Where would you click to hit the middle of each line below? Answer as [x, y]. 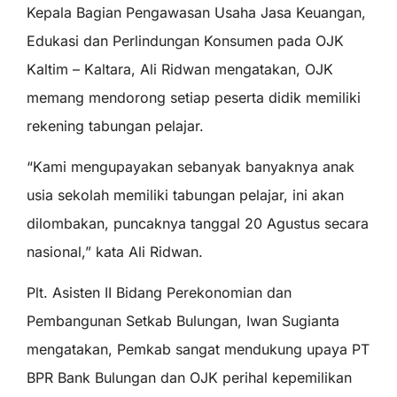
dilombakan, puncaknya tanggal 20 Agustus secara [198, 223]
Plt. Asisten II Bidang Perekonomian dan [159, 293]
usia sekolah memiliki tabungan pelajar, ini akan [185, 195]
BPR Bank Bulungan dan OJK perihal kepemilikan [189, 378]
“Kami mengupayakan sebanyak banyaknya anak [191, 166]
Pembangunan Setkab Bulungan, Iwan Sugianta [183, 321]
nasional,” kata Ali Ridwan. [115, 251]
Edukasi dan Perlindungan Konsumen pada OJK [185, 40]
